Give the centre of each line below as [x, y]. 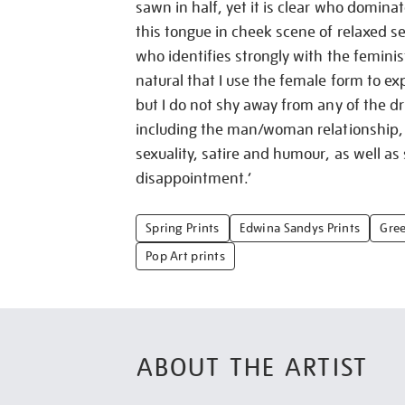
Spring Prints [183, 228]
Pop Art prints [185, 256]
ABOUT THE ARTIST [252, 367]
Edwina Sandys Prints [300, 228]
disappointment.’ [194, 179]
